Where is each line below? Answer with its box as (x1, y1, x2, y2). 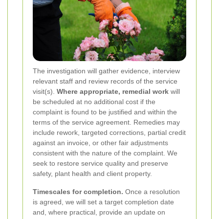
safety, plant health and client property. (33, 169, 152, 177)
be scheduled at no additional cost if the (33, 97, 155, 106)
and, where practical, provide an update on (33, 208, 165, 216)
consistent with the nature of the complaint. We (33, 149, 177, 157)
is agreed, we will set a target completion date (33, 197, 174, 206)
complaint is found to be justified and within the (33, 108, 177, 116)
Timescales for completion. (33, 187, 123, 196)
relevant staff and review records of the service (33, 77, 177, 85)
